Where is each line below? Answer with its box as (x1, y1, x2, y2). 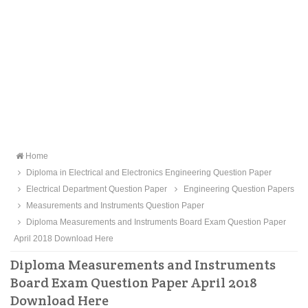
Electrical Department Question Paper (24, 184, 168, 194)
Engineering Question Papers (181, 184, 294, 194)
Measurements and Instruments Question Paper (24, 201, 205, 210)
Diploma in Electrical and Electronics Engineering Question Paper (24, 168, 272, 177)
